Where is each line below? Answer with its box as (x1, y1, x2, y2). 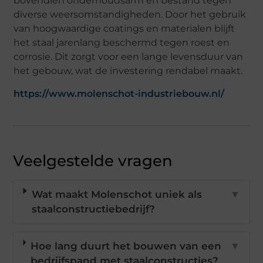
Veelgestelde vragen (13, 151, 173, 171)
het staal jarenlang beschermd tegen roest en (14, 37, 230, 49)
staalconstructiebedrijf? (31, 203, 155, 215)
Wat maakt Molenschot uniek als (31, 188, 202, 201)
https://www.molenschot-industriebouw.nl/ (14, 88, 225, 100)
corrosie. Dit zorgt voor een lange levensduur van (14, 51, 244, 63)
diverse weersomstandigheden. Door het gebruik (14, 9, 247, 21)
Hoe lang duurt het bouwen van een (30, 240, 221, 252)
